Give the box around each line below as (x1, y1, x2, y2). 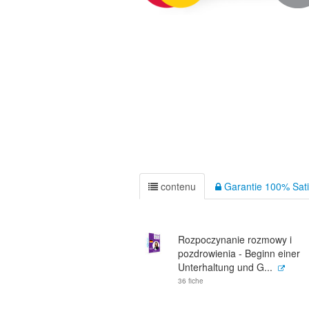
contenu (158, 179, 196, 193)
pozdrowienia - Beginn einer (178, 246, 300, 260)
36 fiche (178, 276, 203, 286)
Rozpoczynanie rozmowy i (178, 232, 292, 246)
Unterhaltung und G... (178, 260, 272, 274)
